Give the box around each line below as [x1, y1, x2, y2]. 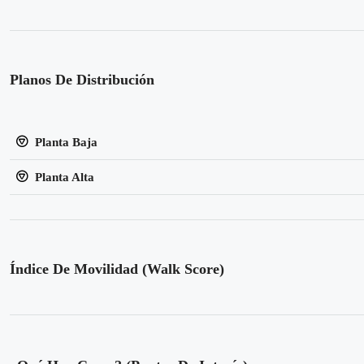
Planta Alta [32, 171, 94, 184]
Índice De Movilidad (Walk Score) [10, 261, 224, 277]
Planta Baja [32, 136, 97, 149]
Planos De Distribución [10, 71, 154, 88]
